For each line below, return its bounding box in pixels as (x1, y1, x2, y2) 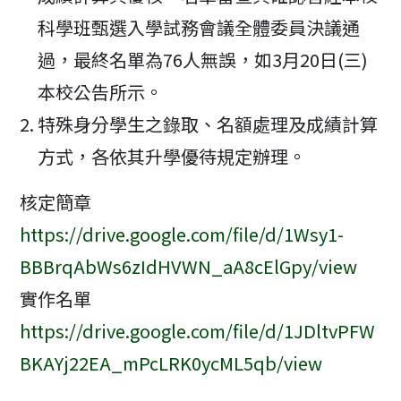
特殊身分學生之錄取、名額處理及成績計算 (38, 111, 379, 137)
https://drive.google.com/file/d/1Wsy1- (20, 221, 345, 247)
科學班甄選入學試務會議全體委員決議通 (38, 14, 361, 40)
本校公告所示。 (38, 79, 164, 105)
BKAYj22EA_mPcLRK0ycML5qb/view (20, 350, 323, 376)
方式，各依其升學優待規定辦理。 (38, 143, 307, 169)
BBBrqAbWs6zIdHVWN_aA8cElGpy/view (20, 253, 358, 279)
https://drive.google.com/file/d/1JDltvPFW (20, 318, 376, 344)
